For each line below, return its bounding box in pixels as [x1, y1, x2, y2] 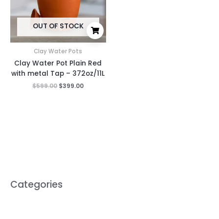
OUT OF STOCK [32, 22, 84, 31]
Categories [10, 177, 63, 191]
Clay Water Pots [34, 47, 83, 56]
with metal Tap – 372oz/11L [11, 69, 105, 79]
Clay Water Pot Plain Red [14, 59, 102, 68]
